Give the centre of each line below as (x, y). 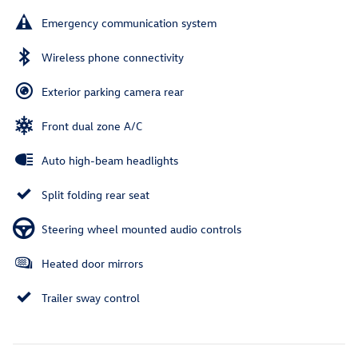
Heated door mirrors (92, 263)
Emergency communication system (129, 22)
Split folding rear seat (95, 194)
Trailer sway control (91, 297)
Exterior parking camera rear (113, 91)
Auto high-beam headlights (110, 160)
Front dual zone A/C (92, 125)
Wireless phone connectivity (113, 57)
